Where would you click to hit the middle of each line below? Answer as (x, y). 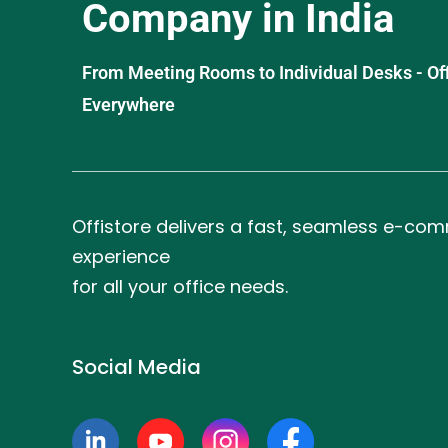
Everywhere (128, 104)
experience (121, 256)
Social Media (136, 366)
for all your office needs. (180, 286)
